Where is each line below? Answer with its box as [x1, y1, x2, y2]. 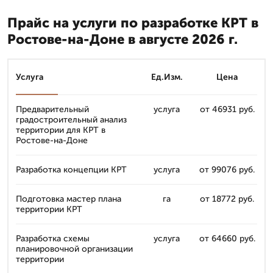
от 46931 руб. [199, 104, 255, 115]
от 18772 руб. [200, 194, 254, 204]
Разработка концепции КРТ [16, 165, 127, 175]
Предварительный [16, 104, 89, 115]
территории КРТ [16, 204, 82, 214]
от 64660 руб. [199, 233, 255, 244]
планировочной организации [16, 244, 133, 254]
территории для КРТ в [16, 125, 105, 135]
